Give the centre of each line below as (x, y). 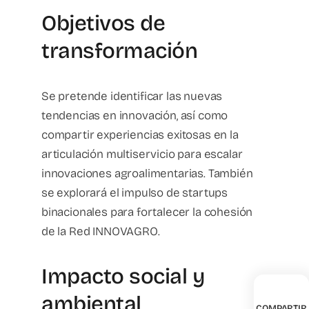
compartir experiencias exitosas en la (140, 134)
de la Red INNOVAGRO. (101, 231)
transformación (120, 51)
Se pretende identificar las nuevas (132, 96)
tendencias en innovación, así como (135, 115)
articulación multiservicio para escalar (142, 154)
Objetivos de (103, 23)
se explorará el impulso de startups (135, 192)
